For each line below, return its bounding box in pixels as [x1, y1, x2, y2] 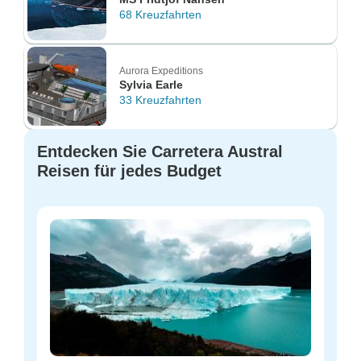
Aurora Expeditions [119, 65, 203, 77]
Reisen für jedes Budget [37, 162, 222, 180]
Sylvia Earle [119, 78, 183, 91]
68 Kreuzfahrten [119, 8, 201, 21]
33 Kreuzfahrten [119, 93, 201, 106]
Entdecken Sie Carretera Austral [37, 143, 283, 160]
